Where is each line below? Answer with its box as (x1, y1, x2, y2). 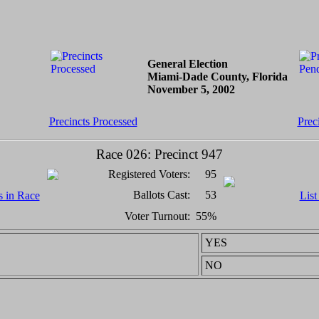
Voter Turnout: (124, 210, 190, 222)
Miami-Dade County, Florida (147, 70, 288, 83)
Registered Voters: (108, 168, 190, 180)
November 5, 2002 (147, 83, 235, 95)
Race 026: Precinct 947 (96, 147, 223, 162)
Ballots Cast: (132, 189, 190, 201)
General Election (147, 58, 228, 70)
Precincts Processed (48, 115, 137, 127)
